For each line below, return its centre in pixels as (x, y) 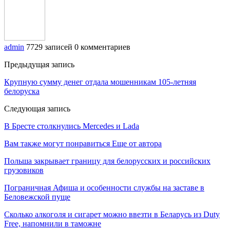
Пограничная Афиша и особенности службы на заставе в (104, 187)
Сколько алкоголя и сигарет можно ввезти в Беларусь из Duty (112, 214)
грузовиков (24, 170)
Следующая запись (37, 108)
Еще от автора (137, 143)
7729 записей (49, 47)
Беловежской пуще (37, 197)
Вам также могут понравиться (57, 143)
